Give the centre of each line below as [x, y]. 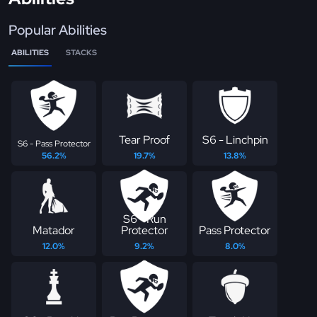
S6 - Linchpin [235, 140]
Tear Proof [144, 140]
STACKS [81, 53]
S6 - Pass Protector [54, 144]
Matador [54, 231]
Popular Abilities [58, 30]
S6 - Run [144, 219]
